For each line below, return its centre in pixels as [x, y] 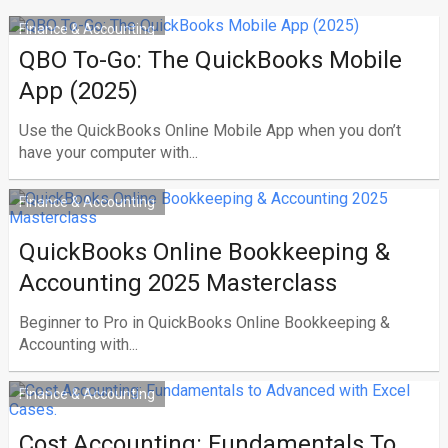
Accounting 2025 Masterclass [177, 283]
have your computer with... [108, 152]
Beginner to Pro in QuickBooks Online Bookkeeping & [204, 322]
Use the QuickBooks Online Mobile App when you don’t [209, 130]
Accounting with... [78, 344]
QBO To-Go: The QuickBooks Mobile [210, 60]
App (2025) [78, 91]
